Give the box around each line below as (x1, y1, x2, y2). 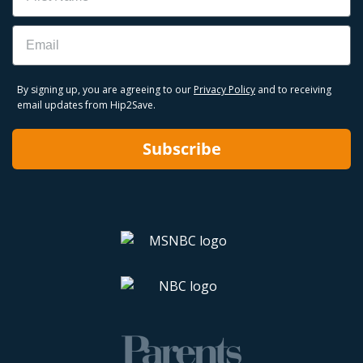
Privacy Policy (194, 82, 255, 96)
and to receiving (255, 82, 331, 96)
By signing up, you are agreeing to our (17, 82, 194, 96)
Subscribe (142, 137, 221, 160)
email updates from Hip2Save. (17, 97, 156, 112)
